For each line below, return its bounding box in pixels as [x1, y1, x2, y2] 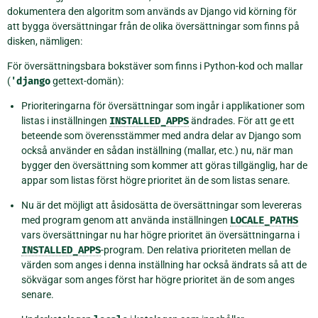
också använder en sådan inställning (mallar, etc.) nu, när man [21, 144, 293, 156]
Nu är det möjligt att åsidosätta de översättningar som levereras [21, 199, 302, 211]
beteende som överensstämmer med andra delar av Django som [21, 129, 301, 141]
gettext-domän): [50, 75, 124, 87]
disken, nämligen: [7, 35, 82, 47]
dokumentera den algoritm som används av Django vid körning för [7, 5, 297, 17]
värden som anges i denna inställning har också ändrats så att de [21, 258, 307, 270]
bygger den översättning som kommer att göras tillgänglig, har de [21, 159, 307, 171]
